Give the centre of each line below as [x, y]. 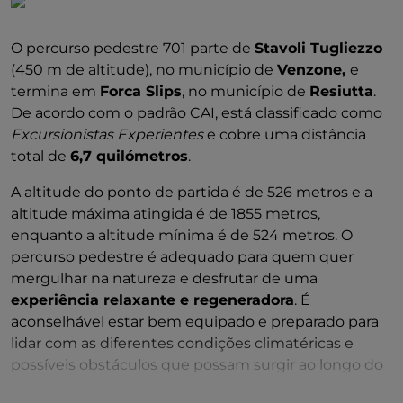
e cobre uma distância [285, 134]
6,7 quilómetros [129, 156]
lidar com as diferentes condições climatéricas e [182, 343]
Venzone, [313, 70]
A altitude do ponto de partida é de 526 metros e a [192, 192]
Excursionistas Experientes [107, 134]
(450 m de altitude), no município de [144, 70]
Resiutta [341, 91]
